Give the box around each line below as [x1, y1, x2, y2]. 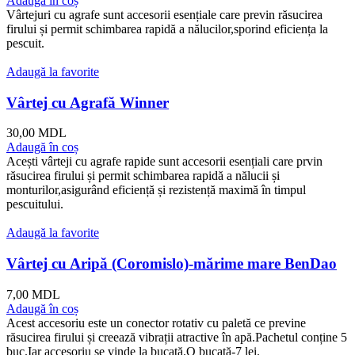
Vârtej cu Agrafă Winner [6, 94, 169, 111]
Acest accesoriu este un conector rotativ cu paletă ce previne [6, 315, 306, 330]
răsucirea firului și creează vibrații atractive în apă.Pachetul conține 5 [6, 330, 347, 344]
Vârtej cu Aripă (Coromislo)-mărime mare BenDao [6, 255, 337, 272]
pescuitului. [6, 197, 63, 212]
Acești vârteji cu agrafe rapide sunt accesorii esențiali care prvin [6, 155, 323, 169]
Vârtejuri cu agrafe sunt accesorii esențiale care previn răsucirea [6, 7, 323, 21]
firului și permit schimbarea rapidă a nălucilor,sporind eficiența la [6, 21, 328, 36]
